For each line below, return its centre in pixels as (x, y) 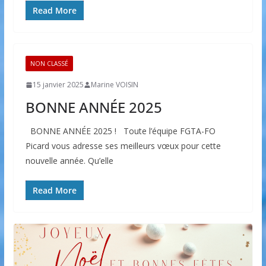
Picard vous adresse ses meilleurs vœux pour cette (123, 146)
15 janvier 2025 (58, 85)
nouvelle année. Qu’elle (69, 161)
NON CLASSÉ (49, 64)
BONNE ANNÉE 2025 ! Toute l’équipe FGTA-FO (120, 131)
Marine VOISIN (114, 85)
